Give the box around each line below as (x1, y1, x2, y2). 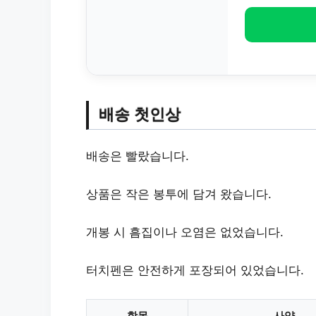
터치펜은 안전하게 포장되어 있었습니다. (86, 262, 304, 277)
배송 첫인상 (99, 105, 181, 123)
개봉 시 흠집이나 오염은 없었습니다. (86, 224, 284, 239)
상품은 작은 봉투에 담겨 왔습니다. (86, 186, 272, 201)
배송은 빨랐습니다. (86, 148, 189, 163)
